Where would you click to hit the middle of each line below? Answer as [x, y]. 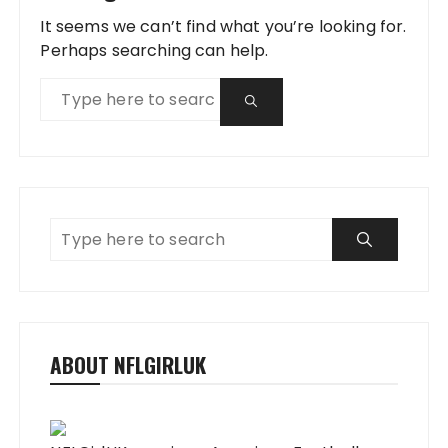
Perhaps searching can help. [154, 50]
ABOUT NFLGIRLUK [128, 364]
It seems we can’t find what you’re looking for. [223, 26]
